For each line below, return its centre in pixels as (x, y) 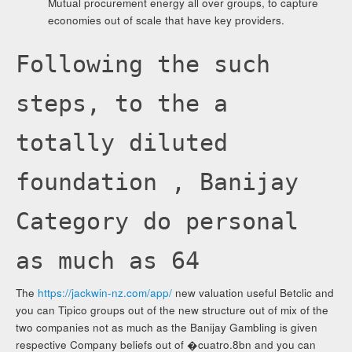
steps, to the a (122, 104)
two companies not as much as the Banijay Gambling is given (167, 328)
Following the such (143, 64)
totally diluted (122, 143)
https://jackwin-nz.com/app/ (105, 293)
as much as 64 (108, 261)
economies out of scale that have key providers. (166, 20)
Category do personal (158, 222)
